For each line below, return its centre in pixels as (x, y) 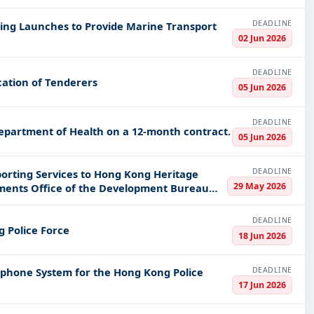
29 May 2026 (260, 186)
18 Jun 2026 (262, 235)
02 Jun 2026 (262, 39)
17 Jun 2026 (262, 285)
